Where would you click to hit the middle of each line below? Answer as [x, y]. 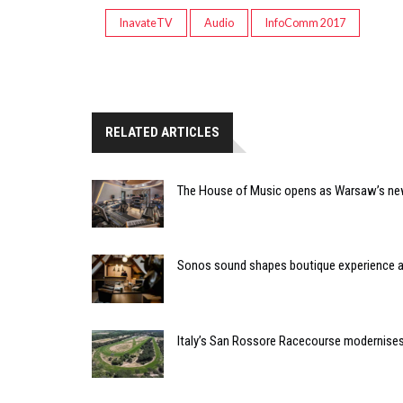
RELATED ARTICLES [162, 132]
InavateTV [146, 22]
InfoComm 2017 [305, 22]
